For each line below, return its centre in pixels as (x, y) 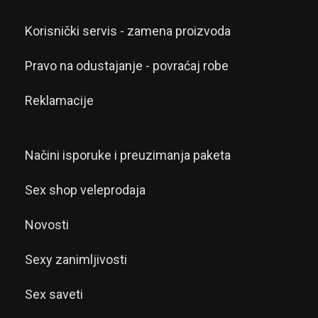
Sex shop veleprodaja (85, 190)
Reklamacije (59, 100)
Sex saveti (54, 294)
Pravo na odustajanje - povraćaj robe (127, 66)
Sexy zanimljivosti (76, 259)
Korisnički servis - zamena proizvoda (128, 31)
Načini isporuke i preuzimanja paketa (128, 155)
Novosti (47, 225)
